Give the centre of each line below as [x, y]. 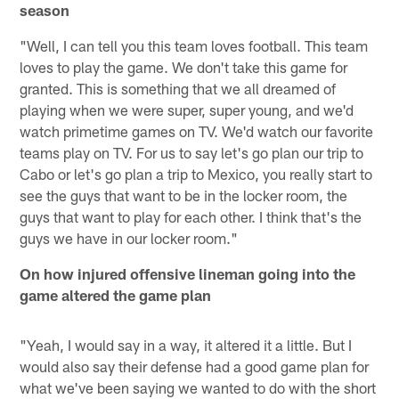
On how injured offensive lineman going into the [188, 273]
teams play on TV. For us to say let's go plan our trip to [192, 152]
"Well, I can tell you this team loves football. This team [194, 45]
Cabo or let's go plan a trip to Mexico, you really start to [196, 173]
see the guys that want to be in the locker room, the [184, 195]
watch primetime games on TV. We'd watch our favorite [197, 130]
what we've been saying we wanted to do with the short [198, 387]
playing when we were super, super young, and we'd [187, 109]
